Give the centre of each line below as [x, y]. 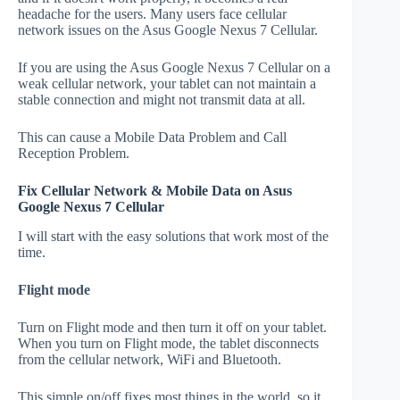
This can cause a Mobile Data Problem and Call [152, 137]
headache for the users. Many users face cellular [152, 14]
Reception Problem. [74, 154]
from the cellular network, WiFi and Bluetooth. [150, 359]
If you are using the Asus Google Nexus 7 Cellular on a [174, 68]
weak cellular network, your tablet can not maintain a [167, 84]
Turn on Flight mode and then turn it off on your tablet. [172, 327]
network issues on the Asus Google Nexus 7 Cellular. [168, 30]
